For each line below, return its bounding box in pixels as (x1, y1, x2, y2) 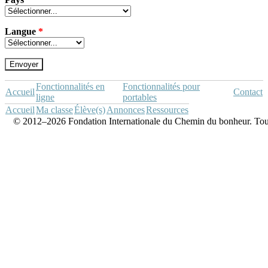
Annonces (106, 105, 145, 115)
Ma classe (36, 105, 73, 115)
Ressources (146, 105, 188, 115)
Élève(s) (74, 105, 105, 115)
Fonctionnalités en (36, 81, 105, 92)
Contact (233, 87, 263, 97)
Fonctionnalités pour (123, 81, 200, 92)
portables (123, 92, 157, 102)
